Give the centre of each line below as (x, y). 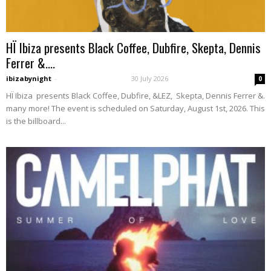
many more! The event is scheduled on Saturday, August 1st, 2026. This (135, 109)
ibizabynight (29, 79)
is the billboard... (36, 121)
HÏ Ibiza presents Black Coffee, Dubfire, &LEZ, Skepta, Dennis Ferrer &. (135, 96)
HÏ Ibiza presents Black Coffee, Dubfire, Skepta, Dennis (133, 48)
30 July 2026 (150, 79)
